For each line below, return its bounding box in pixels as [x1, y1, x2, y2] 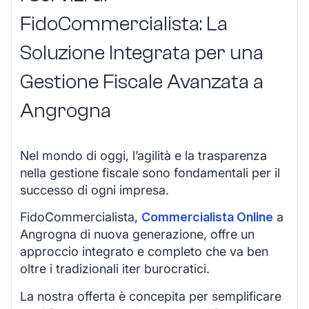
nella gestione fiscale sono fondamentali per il [20, 166, 280, 181]
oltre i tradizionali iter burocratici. [20, 261, 210, 277]
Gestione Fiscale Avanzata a [20, 70, 263, 94]
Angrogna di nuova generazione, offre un [20, 227, 255, 242]
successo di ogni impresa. [20, 183, 169, 198]
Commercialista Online [141, 210, 273, 225]
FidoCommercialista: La [20, 12, 228, 37]
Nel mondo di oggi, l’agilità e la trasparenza [20, 148, 267, 163]
